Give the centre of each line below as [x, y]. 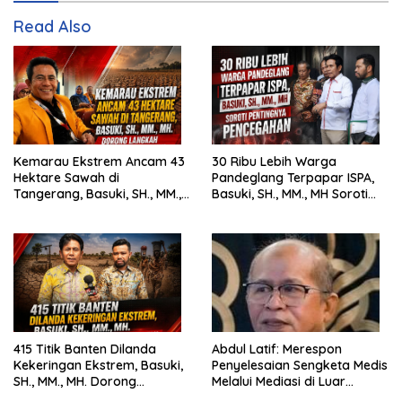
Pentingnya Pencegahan [284, 210]
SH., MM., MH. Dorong [75, 382]
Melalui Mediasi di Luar [279, 382]
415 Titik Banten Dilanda [85, 350]
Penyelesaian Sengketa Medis [300, 366]
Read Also [52, 27]
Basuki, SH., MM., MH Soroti [290, 194]
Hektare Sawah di [66, 178]
